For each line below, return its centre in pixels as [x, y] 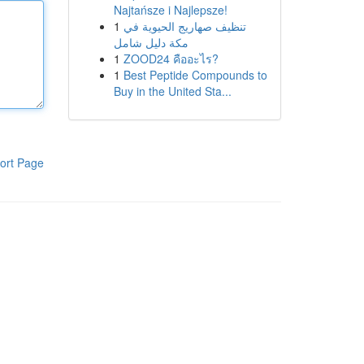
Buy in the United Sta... [172, 91]
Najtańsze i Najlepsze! [170, 10]
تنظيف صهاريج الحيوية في [184, 26]
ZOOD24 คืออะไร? [171, 58]
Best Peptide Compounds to [195, 75]
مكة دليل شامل [151, 42]
